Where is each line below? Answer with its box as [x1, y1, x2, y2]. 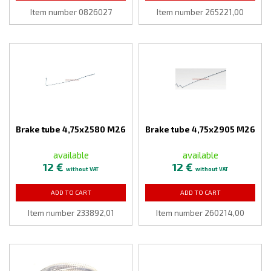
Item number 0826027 [30, 7, 112, 17]
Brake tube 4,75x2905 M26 [145, 124, 255, 134]
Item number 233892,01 [27, 207, 114, 218]
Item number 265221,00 [157, 7, 244, 17]
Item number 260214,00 [156, 207, 244, 218]
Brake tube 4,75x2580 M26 [16, 124, 126, 134]
